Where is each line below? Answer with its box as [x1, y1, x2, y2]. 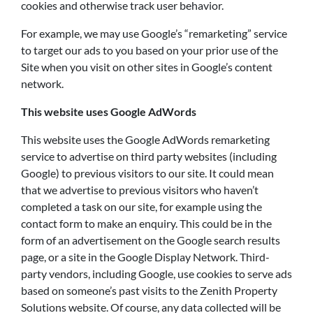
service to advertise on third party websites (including [21, 150, 277, 163]
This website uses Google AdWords [21, 105, 196, 118]
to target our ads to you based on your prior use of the [21, 43, 278, 57]
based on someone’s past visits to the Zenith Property [21, 284, 277, 297]
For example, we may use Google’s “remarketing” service [21, 27, 287, 40]
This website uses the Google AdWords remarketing [21, 133, 270, 146]
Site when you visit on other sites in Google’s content [21, 60, 272, 73]
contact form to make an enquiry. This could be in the [21, 217, 272, 230]
